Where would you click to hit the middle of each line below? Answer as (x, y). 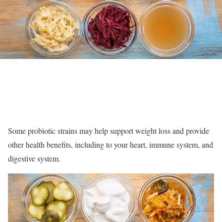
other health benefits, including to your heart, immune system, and (111, 144)
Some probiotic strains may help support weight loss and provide (109, 131)
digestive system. (34, 158)
